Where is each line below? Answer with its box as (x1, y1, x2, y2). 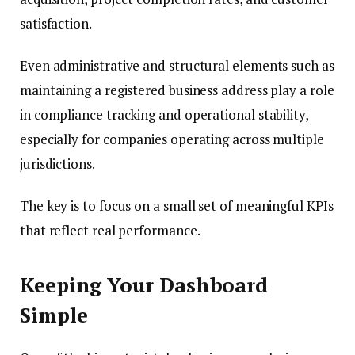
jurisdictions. (20, 155, 95, 174)
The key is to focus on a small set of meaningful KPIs (20, 197, 334, 216)
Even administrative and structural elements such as (20, 56, 334, 75)
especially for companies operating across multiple (20, 130, 324, 149)
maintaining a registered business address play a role (20, 81, 334, 100)
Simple (20, 301, 88, 328)
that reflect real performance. (20, 221, 200, 240)
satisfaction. (20, 13, 92, 32)
